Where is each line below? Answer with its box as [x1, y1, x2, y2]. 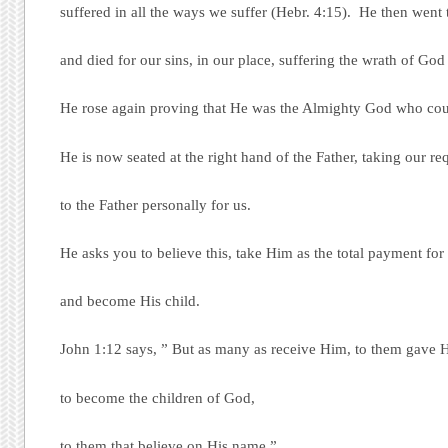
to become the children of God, [60, 389, 256, 406]
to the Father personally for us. [60, 196, 252, 213]
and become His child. [60, 293, 201, 310]
